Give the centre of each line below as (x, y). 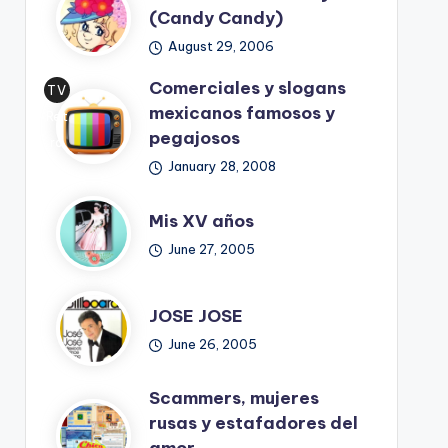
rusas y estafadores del (253, 423)
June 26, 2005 (213, 343)
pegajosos (194, 138)
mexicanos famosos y (241, 113)
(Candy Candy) (215, 18)
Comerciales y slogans (247, 88)
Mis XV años (201, 220)
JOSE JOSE (195, 315)
